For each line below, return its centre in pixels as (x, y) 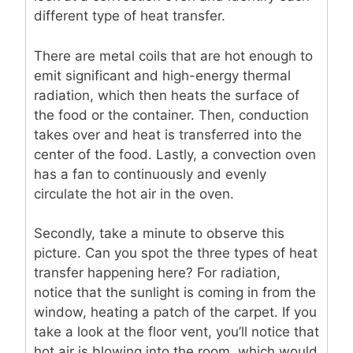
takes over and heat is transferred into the (168, 134)
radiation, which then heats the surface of (167, 95)
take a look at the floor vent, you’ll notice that (176, 332)
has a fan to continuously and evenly (150, 174)
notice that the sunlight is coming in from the (175, 293)
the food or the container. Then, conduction (171, 115)
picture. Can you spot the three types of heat (176, 253)
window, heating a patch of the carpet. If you (175, 312)
